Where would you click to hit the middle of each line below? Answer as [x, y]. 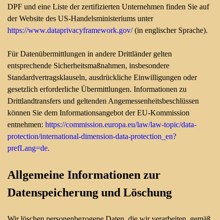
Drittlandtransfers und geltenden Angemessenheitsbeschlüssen [103, 101]
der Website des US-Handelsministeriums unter [80, 18]
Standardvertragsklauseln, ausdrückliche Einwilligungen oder [102, 77]
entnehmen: [26, 124]
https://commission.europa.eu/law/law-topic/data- [121, 124]
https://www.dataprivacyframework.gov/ [70, 30]
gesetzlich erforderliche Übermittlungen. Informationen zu [97, 89]
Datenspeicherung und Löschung [90, 192]
